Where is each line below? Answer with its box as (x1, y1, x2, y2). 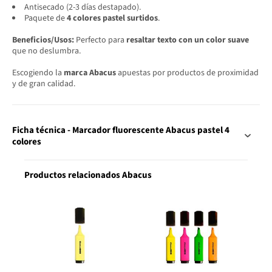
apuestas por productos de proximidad (116, 66, 259, 79)
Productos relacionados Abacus (24, 168, 152, 182)
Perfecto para (74, 33, 126, 46)
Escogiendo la (12, 66, 64, 79)
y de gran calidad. (12, 77, 75, 90)
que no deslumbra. (12, 44, 81, 57)
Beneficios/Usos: (12, 33, 74, 46)
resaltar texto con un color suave (126, 33, 249, 46)
